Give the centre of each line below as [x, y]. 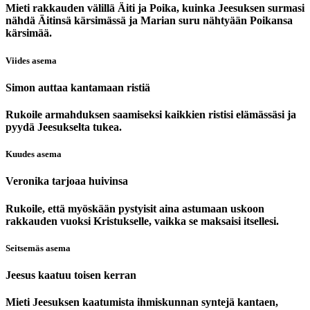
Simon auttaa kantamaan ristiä [78, 87]
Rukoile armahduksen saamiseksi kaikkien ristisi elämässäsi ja [151, 114]
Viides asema [31, 60]
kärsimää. [29, 33]
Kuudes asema [34, 154]
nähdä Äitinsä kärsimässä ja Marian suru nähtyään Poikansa [149, 21]
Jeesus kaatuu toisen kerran [71, 275]
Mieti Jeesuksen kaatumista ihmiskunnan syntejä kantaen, [142, 302]
